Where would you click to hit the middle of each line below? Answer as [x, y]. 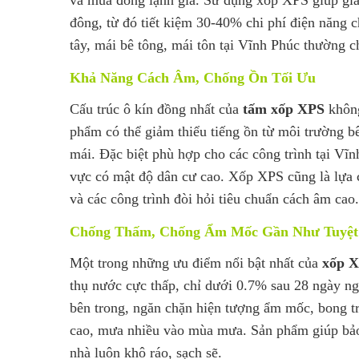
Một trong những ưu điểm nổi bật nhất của [196, 262]
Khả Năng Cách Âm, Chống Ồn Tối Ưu [193, 77]
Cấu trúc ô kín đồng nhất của [156, 109]
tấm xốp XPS [284, 109]
